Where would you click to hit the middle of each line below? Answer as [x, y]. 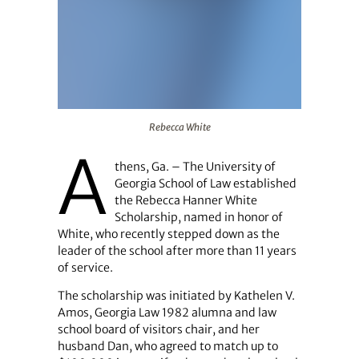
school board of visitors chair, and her [158, 330]
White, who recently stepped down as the [168, 234]
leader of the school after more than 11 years [177, 251]
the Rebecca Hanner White [186, 201]
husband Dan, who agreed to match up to [167, 347]
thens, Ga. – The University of [195, 167]
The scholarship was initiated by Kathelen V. [176, 296]
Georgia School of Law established [205, 184]
